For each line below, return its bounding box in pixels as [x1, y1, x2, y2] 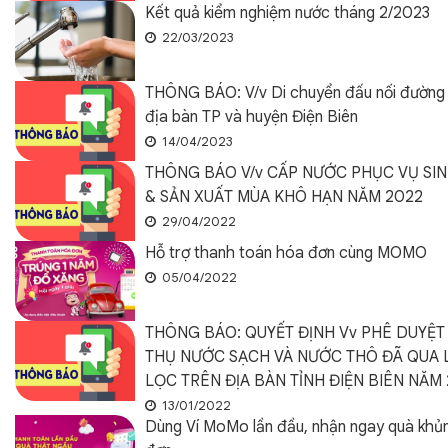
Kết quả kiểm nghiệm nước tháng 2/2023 [145, 3, 430, 23]
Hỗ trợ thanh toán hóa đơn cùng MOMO [145, 243, 427, 263]
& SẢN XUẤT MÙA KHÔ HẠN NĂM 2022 [145, 187, 423, 207]
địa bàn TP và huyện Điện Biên [145, 107, 358, 127]
